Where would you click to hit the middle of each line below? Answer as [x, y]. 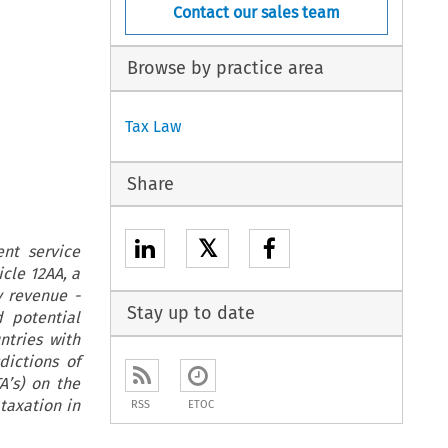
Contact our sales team [257, 12]
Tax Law [153, 126]
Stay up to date [190, 313]
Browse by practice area [225, 68]
